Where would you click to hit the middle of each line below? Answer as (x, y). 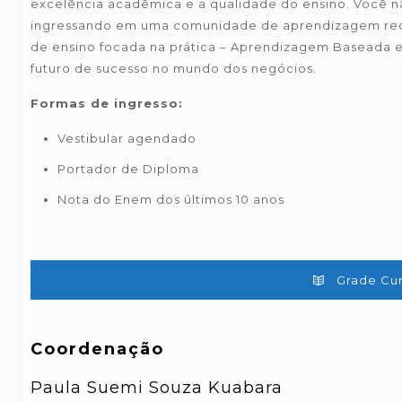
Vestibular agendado (127, 138)
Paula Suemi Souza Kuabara (156, 388)
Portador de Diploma (128, 169)
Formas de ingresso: (106, 103)
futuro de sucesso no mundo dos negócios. (173, 68)
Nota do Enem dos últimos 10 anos (170, 199)
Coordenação (97, 349)
